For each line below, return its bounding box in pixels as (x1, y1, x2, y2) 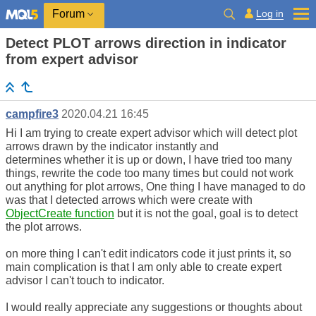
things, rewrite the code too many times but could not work (6, 167, 293, 180)
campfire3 (6, 108, 59, 121)
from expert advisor (6, 51, 138, 67)
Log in (256, 7, 284, 19)
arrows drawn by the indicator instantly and (6, 140, 219, 153)
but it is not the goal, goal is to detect (114, 207, 298, 220)
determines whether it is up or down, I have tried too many (6, 154, 292, 166)
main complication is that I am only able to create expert (6, 261, 281, 274)
